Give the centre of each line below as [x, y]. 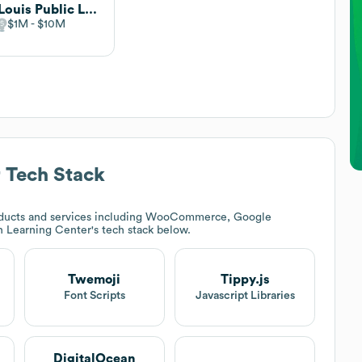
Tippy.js [245, 279]
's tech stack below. [141, 230]
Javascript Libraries [245, 295]
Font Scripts [94, 295]
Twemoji [95, 279]
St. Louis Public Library [91, 9]
